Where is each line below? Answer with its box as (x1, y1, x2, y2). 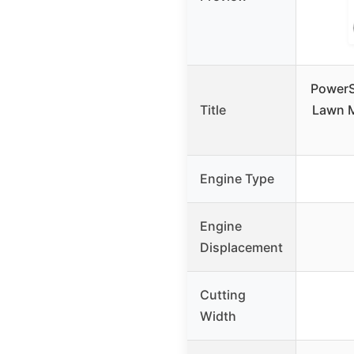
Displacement (200, 239, 283, 256)
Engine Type (200, 171, 274, 187)
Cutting (200, 287, 246, 303)
